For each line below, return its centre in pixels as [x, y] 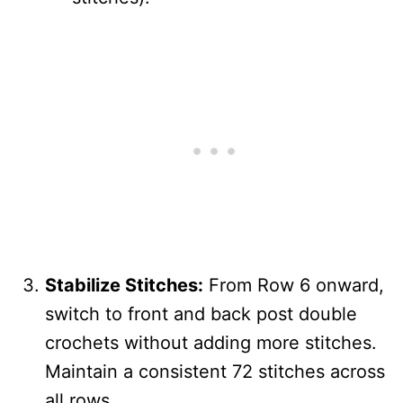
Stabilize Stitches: [124, 285]
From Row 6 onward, [294, 285]
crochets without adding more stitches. [211, 342]
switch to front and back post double [201, 313]
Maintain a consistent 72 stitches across [215, 371]
